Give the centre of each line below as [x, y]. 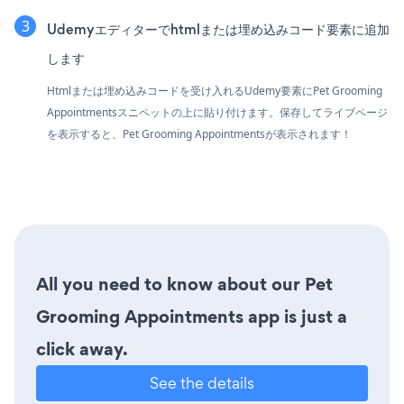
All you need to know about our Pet [184, 284]
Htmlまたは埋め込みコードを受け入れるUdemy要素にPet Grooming [215, 90]
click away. [82, 349]
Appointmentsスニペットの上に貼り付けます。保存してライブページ [217, 112]
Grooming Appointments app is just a [192, 316]
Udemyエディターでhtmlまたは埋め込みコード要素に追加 [218, 29]
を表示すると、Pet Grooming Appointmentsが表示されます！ [199, 133]
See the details [202, 382]
